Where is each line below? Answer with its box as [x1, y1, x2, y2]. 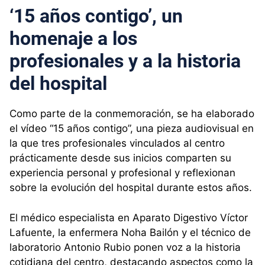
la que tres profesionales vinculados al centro [9, 137, 225, 150]
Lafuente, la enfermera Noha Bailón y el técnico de [9, 226, 251, 238]
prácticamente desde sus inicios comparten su [9, 152, 231, 164]
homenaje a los [9, 27, 137, 50]
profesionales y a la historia [9, 50, 241, 73]
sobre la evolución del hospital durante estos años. [9, 182, 252, 194]
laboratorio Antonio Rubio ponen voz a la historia [9, 241, 241, 253]
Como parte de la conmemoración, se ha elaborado [9, 108, 254, 120]
